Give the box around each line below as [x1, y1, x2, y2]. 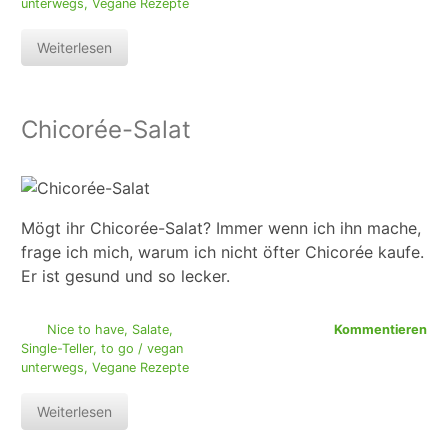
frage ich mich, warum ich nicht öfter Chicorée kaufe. [21, 242, 424, 263]
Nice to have [46, 322, 124, 338]
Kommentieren [334, 322, 427, 338]
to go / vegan [101, 341, 183, 357]
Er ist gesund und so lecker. [21, 266, 230, 287]
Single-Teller [21, 341, 93, 357]
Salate [131, 322, 169, 338]
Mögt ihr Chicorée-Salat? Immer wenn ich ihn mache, [21, 218, 421, 239]
